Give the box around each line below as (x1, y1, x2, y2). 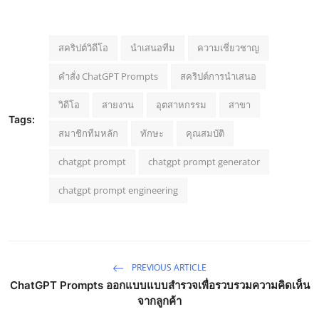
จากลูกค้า (137, 293, 182, 308)
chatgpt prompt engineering (58, 183, 178, 197)
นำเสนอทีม (130, 41, 175, 54)
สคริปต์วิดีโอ (58, 41, 108, 54)
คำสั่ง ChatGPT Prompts (58, 69, 158, 83)
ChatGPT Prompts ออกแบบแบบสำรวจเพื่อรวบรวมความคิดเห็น (9, 278, 310, 292)
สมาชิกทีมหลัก (58, 126, 118, 140)
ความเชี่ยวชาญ (197, 41, 259, 54)
